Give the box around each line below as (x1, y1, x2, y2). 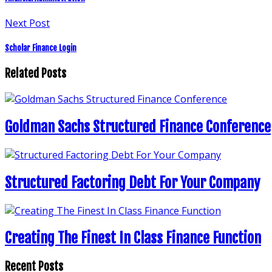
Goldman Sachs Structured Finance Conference (5, 117, 271, 136)
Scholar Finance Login (5, 43, 76, 53)
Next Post (5, 16, 50, 30)
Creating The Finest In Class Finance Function (5, 229, 261, 248)
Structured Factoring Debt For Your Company (5, 173, 260, 192)
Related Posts (5, 66, 66, 81)
